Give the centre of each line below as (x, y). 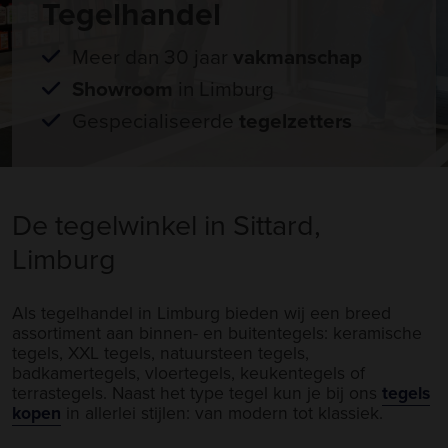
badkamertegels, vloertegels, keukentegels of (188, 372)
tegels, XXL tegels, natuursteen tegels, (160, 352)
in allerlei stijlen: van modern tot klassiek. (222, 412)
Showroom (122, 88)
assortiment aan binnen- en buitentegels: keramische (217, 332)
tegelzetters (295, 120)
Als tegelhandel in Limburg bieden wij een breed (201, 312)
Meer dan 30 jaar (152, 56)
